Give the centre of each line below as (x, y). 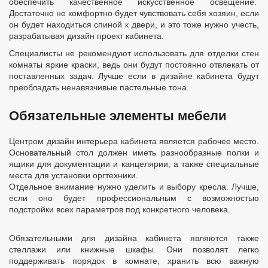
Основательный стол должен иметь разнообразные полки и (134, 153)
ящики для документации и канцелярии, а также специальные (134, 164)
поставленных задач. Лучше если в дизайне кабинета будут (134, 76)
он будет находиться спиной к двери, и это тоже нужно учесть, (134, 25)
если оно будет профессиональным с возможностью (134, 198)
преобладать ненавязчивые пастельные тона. (99, 87)
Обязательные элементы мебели (118, 116)
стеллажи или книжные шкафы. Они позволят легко (134, 249)
